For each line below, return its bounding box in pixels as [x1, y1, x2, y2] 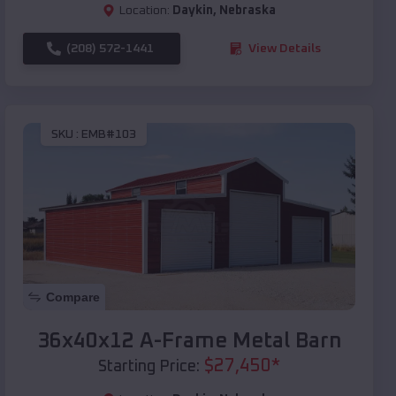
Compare [46, 289, 100, 304]
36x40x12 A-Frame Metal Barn [36, 330, 342, 352]
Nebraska [219, 4, 276, 17]
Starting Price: [98, 358, 200, 375]
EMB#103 [81, 128, 136, 141]
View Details [248, 42, 321, 55]
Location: [119, 4, 170, 17]
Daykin [172, 4, 213, 17]
